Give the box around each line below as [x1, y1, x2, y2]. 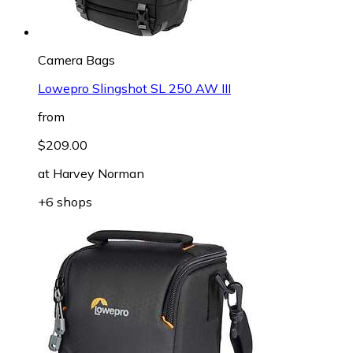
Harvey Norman [53, 165, 144, 181]
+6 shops [38, 193, 92, 210]
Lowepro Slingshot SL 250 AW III [38, 80, 231, 96]
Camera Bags [38, 51, 115, 68]
